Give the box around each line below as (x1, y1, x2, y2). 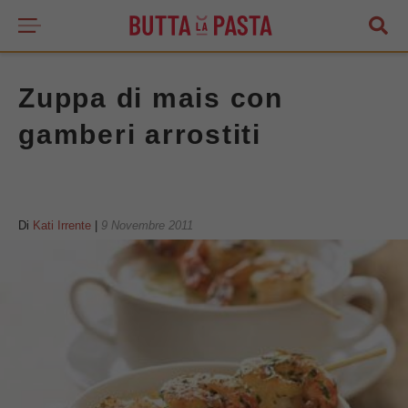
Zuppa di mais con (18, 83, 283, 113)
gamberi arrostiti (18, 119, 261, 149)
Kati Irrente (33, 219, 91, 232)
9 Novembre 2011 (101, 219, 193, 232)
